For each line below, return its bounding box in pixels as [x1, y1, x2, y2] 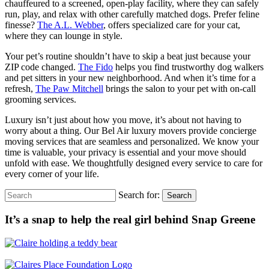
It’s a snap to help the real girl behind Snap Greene [5, 213, 255, 226]
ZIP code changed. [5, 62, 78, 73]
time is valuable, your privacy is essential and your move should [5, 147, 246, 158]
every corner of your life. [5, 169, 99, 180]
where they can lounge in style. [5, 31, 122, 41]
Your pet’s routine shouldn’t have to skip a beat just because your [5, 51, 250, 62]
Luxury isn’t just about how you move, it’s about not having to [5, 115, 241, 125]
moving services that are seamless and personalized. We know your [5, 136, 259, 147]
